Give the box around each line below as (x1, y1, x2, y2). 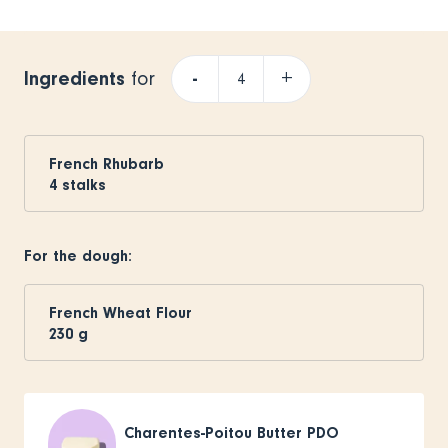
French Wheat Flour (49, 303, 192, 322)
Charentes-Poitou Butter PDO (124, 423, 339, 442)
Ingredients (24, 66, 125, 90)
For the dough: (24, 246, 132, 265)
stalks (62, 175, 106, 194)
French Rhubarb (49, 154, 164, 173)
